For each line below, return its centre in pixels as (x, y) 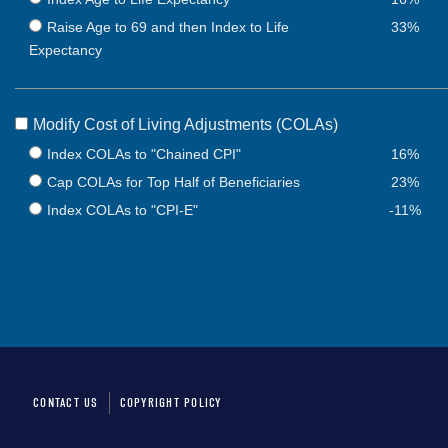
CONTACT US (66, 402)
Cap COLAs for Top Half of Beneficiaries (174, 181)
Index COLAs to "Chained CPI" (144, 153)
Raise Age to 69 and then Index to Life (168, 27)
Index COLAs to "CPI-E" (123, 209)
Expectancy (65, 50)
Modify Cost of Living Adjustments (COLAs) (186, 124)
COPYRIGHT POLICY (170, 402)
